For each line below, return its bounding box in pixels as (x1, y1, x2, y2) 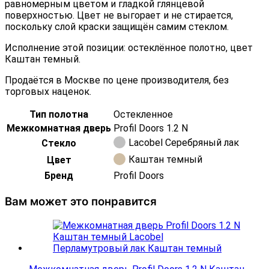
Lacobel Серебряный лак (128, 136, 239, 148)
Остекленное (113, 109, 173, 121)
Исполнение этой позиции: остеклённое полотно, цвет (5, 42, 253, 54)
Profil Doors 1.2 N (113, 122, 188, 134)
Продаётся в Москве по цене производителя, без (5, 74, 229, 86)
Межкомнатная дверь (7, 122, 111, 134)
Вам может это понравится (5, 195, 157, 209)
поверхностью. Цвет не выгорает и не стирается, (5, 10, 233, 22)
